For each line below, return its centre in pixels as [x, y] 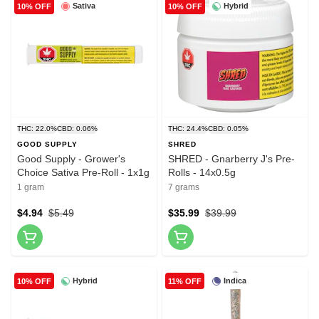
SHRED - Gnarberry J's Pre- [231, 159]
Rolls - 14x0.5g [202, 173]
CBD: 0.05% [228, 129]
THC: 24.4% [188, 129]
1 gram [31, 188]
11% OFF [185, 281]
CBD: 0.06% [77, 129]
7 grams [184, 188]
